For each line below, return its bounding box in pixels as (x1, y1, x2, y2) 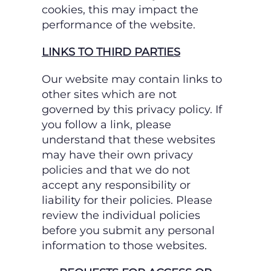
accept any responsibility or (42, 178, 191, 192)
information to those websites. (42, 239, 207, 253)
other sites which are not (42, 88, 177, 102)
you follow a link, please (42, 118, 171, 132)
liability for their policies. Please (42, 194, 212, 207)
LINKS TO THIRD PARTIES (42, 45, 180, 59)
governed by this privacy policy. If (42, 103, 222, 117)
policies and (42, 163, 110, 177)
